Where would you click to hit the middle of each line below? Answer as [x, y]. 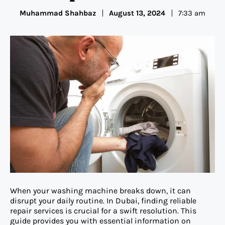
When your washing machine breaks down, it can [100, 190]
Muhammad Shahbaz [58, 13]
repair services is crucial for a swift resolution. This [103, 210]
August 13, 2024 [137, 13]
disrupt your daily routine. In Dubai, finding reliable [103, 200]
